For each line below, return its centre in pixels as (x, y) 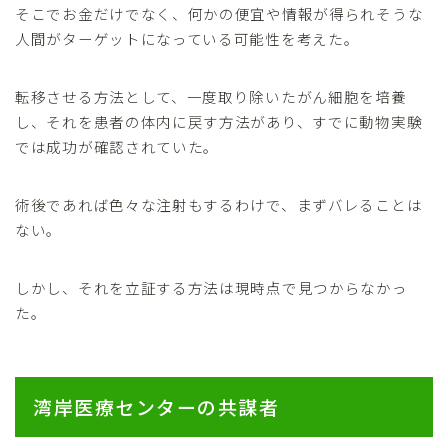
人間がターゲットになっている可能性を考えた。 (187, 38)
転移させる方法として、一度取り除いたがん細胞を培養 (211, 96)
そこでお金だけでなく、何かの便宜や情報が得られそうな (219, 13)
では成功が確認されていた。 (117, 146)
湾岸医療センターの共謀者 (156, 407)
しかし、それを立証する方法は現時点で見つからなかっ (211, 287)
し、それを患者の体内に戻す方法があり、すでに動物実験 (219, 121)
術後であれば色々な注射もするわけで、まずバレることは (219, 204)
